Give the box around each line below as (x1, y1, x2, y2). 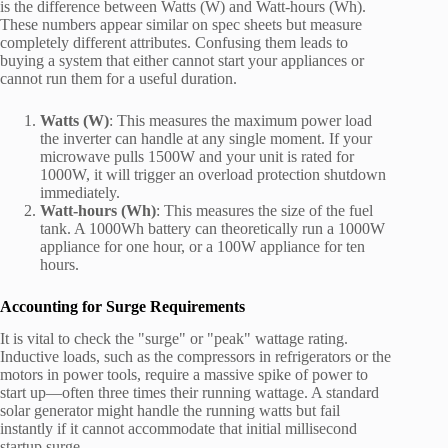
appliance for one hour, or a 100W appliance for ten (40, 237, 365, 255)
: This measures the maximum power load (109, 111, 372, 129)
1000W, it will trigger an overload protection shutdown (40, 165, 386, 183)
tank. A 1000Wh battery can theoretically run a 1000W (40, 219, 385, 237)
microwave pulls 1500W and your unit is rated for (40, 147, 354, 165)
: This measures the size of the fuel (156, 201, 373, 219)
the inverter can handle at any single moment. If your (40, 129, 372, 147)
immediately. (40, 183, 120, 201)
